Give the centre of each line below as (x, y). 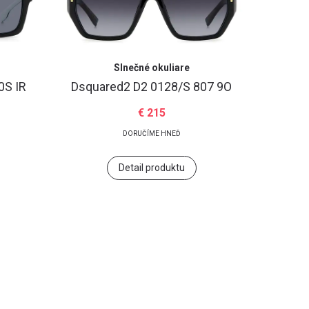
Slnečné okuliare (151, 68)
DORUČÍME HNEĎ (151, 133)
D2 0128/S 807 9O (183, 87)
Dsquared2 (102, 87)
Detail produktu (151, 168)
